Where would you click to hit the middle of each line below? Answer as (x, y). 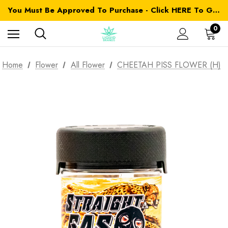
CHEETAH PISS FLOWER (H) (169, 65)
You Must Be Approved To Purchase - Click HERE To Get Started (216, 10)
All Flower (88, 65)
